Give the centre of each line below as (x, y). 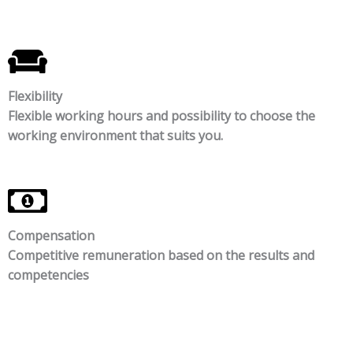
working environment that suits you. (115, 135)
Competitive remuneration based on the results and (161, 256)
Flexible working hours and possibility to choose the (161, 115)
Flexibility (35, 96)
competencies (48, 275)
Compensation (51, 236)
